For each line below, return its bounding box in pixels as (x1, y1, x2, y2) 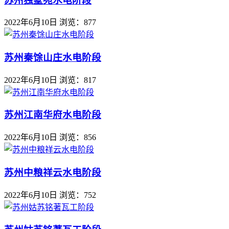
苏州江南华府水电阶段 (4, 109, 101, 121)
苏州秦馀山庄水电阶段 (4, 52, 101, 63)
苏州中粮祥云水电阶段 (4, 167, 101, 178)
